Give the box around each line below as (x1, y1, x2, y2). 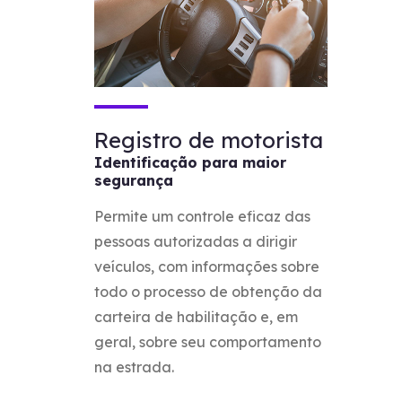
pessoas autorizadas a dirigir (94, 232, 298, 250)
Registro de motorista (94, 126, 324, 153)
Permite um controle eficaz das (94, 206, 311, 225)
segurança (94, 170, 174, 189)
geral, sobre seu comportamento (94, 332, 322, 351)
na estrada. (94, 357, 175, 376)
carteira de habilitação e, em (94, 307, 299, 326)
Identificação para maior (94, 153, 287, 171)
